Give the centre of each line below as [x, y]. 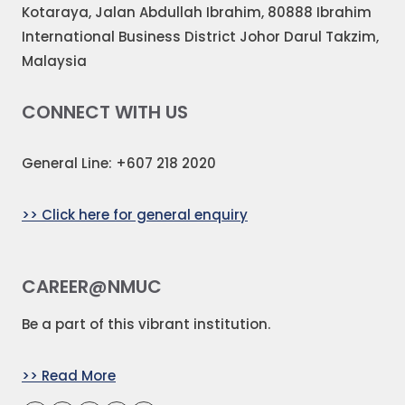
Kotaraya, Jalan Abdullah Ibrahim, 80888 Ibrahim [197, 12]
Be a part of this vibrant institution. [146, 324]
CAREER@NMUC [92, 286]
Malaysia [54, 61]
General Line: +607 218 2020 [119, 163]
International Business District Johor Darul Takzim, [200, 37]
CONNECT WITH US [105, 112]
